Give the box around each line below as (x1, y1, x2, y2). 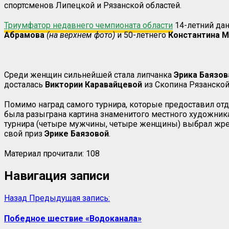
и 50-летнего (115, 30, 168, 40)
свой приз (4, 128, 44, 139)
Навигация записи (4, 168, 109, 183)
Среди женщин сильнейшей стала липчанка (4, 70, 174, 80)
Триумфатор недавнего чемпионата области (4, 20, 173, 30)
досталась (4, 79, 45, 89)
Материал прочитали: (4, 148, 84, 158)
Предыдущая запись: (29, 193, 110, 203)
